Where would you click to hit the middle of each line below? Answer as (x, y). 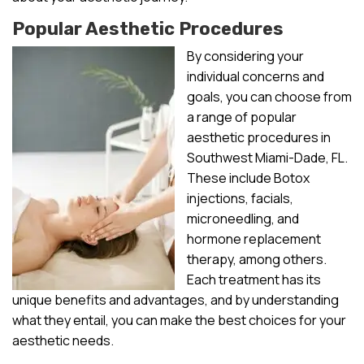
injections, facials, (240, 198)
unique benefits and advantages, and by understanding (175, 299)
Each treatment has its (254, 279)
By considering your (245, 56)
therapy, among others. (257, 259)
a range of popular (242, 117)
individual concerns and (256, 76)
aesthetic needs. (63, 340)
